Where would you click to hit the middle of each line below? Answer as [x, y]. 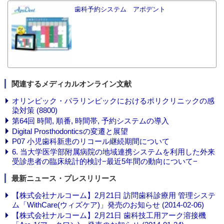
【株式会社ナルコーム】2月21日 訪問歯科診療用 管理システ [113, 195]
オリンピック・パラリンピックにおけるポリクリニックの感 [113, 100]
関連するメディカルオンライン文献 [71, 83]
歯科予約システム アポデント [120, 9]
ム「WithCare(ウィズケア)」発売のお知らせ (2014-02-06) [108, 205]
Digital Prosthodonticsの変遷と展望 [70, 131]
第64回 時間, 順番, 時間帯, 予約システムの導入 [90, 120]
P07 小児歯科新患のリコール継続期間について [90, 141]
